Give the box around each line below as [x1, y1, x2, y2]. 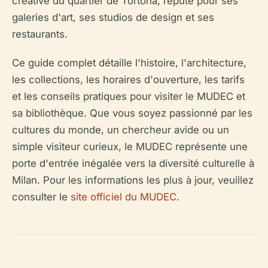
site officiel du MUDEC [71, 191, 176, 203]
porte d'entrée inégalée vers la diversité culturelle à [12, 157, 254, 169]
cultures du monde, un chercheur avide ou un [12, 124, 229, 136]
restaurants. [12, 28, 68, 40]
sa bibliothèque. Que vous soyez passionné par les [12, 107, 252, 119]
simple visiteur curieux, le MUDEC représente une [12, 141, 248, 153]
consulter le [12, 191, 71, 203]
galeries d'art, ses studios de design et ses [12, 11, 214, 23]
